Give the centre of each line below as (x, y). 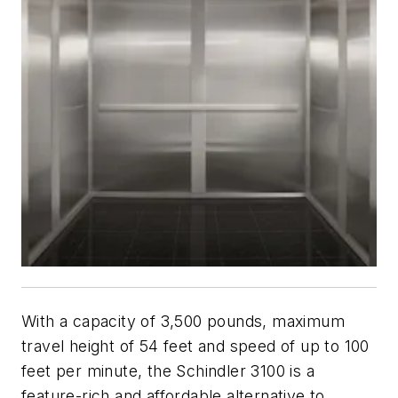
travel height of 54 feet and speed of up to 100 (195, 346)
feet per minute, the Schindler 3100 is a (168, 370)
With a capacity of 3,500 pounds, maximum (183, 321)
